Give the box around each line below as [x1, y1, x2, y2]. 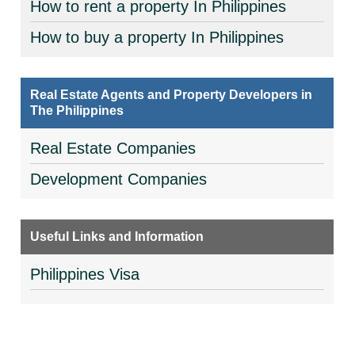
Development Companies [30, 170, 208, 188]
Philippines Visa [30, 265, 140, 283]
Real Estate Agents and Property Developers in [30, 88, 313, 101]
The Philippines [30, 104, 124, 117]
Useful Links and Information [30, 230, 204, 243]
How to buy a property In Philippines [30, 29, 284, 46]
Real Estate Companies [30, 139, 197, 157]
